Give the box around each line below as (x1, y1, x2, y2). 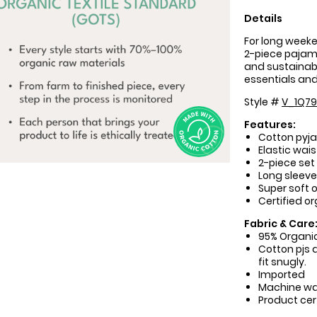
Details (244, 11, 282, 25)
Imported (258, 267, 305, 282)
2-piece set (258, 156, 315, 170)
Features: (244, 117, 296, 132)
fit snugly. (258, 255, 306, 269)
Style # (244, 95, 282, 109)
